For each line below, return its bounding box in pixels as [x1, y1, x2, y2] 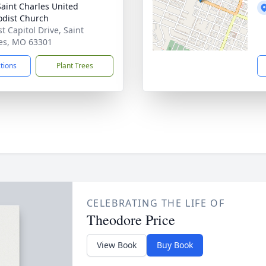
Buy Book [156, 239, 193, 251]
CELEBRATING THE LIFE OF [86, 197, 225, 210]
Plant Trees [56, 61, 93, 71]
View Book [96, 239, 137, 251]
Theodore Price [86, 210, 175, 229]
